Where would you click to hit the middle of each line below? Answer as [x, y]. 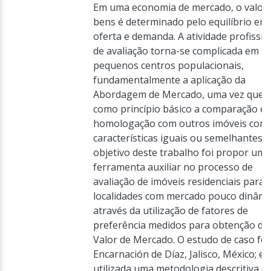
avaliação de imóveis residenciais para [179, 181]
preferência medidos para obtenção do [181, 225]
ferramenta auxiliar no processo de [173, 167]
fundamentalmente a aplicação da [169, 80]
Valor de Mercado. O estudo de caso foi [181, 240]
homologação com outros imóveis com [181, 123]
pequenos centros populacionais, [168, 65]
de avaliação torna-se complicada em [176, 51]
